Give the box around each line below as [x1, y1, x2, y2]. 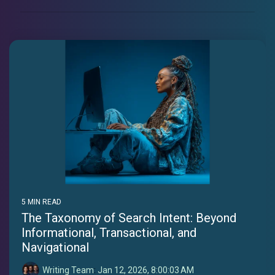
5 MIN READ [21, 198, 61, 207]
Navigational [21, 240, 89, 255]
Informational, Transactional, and [21, 225, 196, 241]
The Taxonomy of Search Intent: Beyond [21, 211, 236, 226]
